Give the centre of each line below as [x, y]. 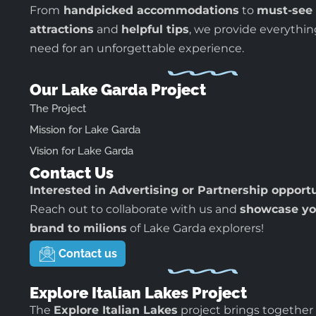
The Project [58, 108]
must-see [285, 11]
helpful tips [155, 30]
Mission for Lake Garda [85, 129]
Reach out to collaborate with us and [135, 209]
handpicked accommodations [151, 11]
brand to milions [78, 228]
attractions [62, 30]
